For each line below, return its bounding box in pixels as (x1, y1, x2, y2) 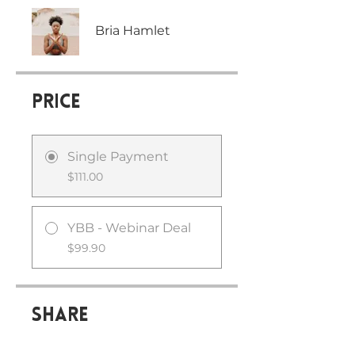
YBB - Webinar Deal (67, 220, 191, 235)
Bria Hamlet (95, 23, 170, 38)
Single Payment (67, 149, 169, 164)
